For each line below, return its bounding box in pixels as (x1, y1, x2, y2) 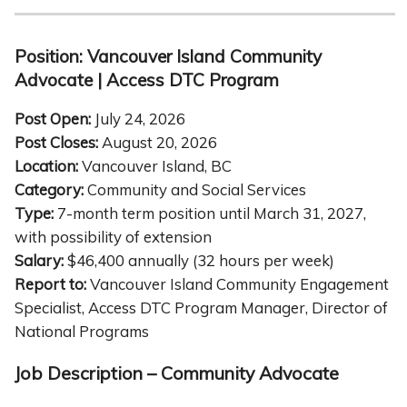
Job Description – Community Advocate (15, 361, 339, 384)
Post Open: (15, 109, 94, 129)
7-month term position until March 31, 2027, (54, 203, 366, 223)
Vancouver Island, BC (78, 156, 232, 176)
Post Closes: (15, 133, 102, 153)
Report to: (15, 274, 86, 294)
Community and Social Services (84, 180, 306, 200)
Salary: (15, 251, 64, 271)
